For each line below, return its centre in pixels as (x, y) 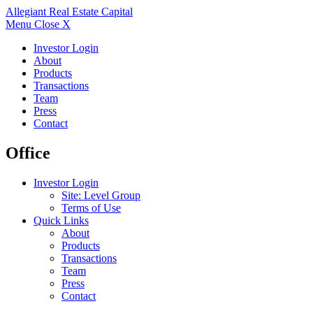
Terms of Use (91, 208)
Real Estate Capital (91, 12)
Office (28, 153)
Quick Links (61, 220)
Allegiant (27, 12)
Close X (52, 24)
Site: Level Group (101, 195)
